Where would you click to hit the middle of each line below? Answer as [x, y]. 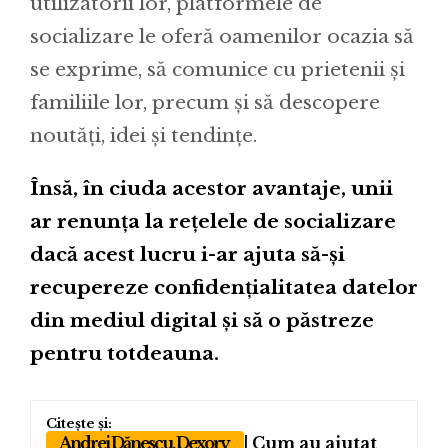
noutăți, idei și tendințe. [143, 135]
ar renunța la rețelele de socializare [213, 221]
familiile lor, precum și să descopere [205, 102]
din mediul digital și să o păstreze [202, 320]
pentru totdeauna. [124, 353]
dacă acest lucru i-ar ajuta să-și [187, 254]
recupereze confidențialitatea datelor [224, 287]
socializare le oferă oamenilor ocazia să [222, 36]
